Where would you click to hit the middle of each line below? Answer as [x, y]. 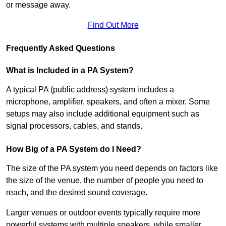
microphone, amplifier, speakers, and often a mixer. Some [108, 102]
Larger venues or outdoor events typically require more [103, 213]
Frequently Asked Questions [61, 48]
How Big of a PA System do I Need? [74, 149]
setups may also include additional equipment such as [103, 114]
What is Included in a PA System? [70, 71]
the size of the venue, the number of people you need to [105, 181]
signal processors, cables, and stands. [74, 126]
